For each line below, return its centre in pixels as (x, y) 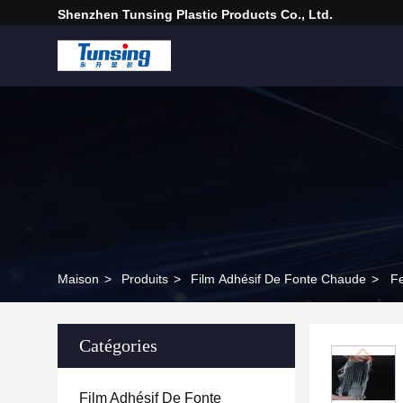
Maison (78, 279)
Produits (145, 279)
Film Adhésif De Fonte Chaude (278, 279)
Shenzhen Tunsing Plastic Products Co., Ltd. (195, 14)
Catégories (118, 345)
